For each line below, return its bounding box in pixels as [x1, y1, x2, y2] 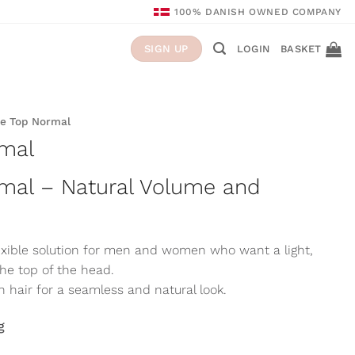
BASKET [281, 42, 322, 55]
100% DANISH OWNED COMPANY [174, 6, 342, 17]
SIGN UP [144, 43, 189, 55]
